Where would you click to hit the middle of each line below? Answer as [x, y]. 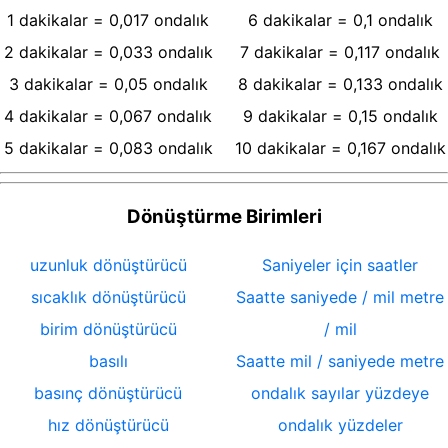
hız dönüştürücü [108, 425]
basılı [108, 361]
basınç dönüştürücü [108, 393]
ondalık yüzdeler [340, 425]
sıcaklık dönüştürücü [108, 297]
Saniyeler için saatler [340, 265]
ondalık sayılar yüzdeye [340, 393]
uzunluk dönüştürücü [108, 265]
